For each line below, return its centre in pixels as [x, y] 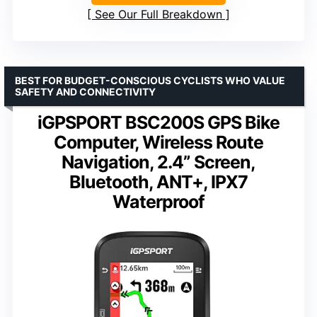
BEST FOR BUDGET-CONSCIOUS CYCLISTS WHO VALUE [150, 81]
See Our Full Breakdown [158, 15]
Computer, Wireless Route [158, 143]
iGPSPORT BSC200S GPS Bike [158, 123]
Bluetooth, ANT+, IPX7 [158, 182]
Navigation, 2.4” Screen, [158, 162]
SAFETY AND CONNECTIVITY [85, 92]
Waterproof [158, 202]
